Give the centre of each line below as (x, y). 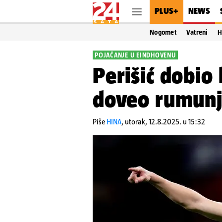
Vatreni (197, 32)
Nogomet (163, 32)
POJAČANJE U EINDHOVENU (135, 55)
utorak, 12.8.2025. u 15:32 (165, 122)
